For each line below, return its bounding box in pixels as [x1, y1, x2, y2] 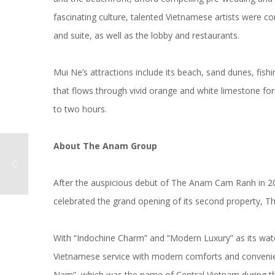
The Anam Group [83, 140, 160, 152]
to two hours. [53, 103, 107, 115]
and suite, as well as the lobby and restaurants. [53, 29, 239, 41]
